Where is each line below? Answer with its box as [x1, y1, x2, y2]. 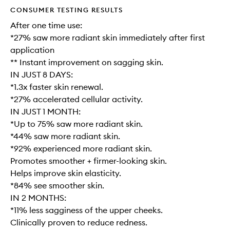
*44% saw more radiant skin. [10, 131, 120, 141]
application [10, 45, 54, 55]
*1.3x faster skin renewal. [10, 82, 103, 92]
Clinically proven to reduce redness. [10, 217, 147, 227]
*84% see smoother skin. [10, 180, 104, 190]
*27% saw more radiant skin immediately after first [10, 32, 205, 43]
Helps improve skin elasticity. [10, 168, 121, 178]
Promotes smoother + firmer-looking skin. [10, 156, 167, 166]
